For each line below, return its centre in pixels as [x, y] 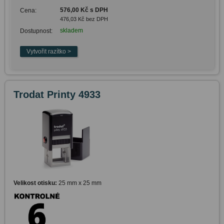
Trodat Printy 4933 [57, 94]
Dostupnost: [36, 31]
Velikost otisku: [35, 183]
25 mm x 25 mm [79, 183]
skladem [71, 30]
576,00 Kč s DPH [84, 10]
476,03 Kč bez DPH [84, 19]
